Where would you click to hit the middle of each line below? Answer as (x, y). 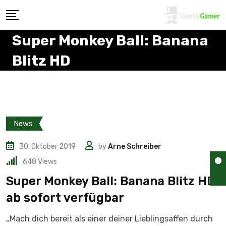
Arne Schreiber (135, 147)
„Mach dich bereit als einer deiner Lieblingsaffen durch (109, 219)
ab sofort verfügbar (65, 198)
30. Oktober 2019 (47, 147)
